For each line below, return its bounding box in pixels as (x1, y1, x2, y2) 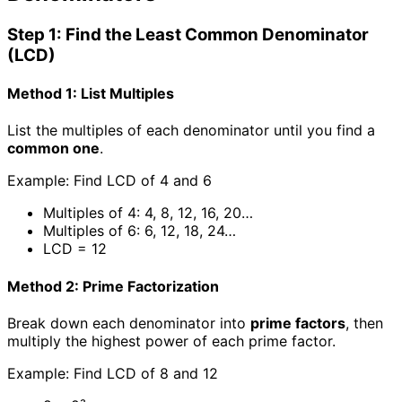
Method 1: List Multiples (7, 84, 174, 103)
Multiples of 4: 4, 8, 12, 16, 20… (43, 204, 253, 223)
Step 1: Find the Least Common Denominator (7, 23, 369, 45)
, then (345, 313, 383, 332)
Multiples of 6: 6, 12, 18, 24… (43, 222, 236, 240)
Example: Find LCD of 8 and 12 (7, 363, 218, 382)
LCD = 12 (43, 240, 107, 258)
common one (7, 139, 100, 158)
